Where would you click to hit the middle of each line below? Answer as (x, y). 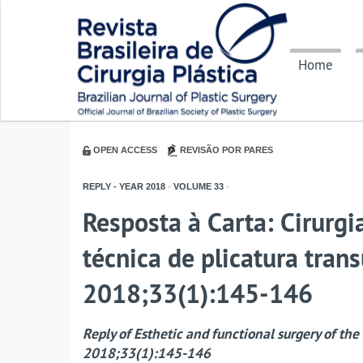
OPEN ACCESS (125, 150)
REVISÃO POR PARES (226, 150)
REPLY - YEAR (113, 187)
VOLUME (191, 187)
